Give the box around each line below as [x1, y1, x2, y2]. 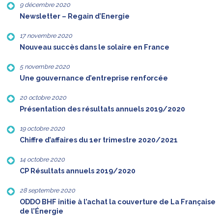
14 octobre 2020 [20, 156, 65, 164]
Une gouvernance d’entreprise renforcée [20, 74, 168, 82]
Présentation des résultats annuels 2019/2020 [20, 105, 185, 113]
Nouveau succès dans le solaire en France [20, 43, 169, 52]
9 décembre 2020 [20, 1, 70, 9]
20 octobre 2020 [20, 94, 66, 102]
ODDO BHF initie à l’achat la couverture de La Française [20, 198, 216, 206]
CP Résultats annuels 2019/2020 [20, 167, 136, 175]
